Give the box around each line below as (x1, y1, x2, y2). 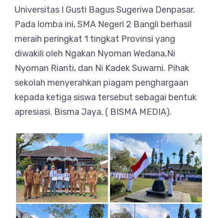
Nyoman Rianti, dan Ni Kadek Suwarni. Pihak (15, 63, 189, 73)
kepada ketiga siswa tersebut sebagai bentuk (15, 92, 197, 103)
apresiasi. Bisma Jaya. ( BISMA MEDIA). (15, 107, 172, 117)
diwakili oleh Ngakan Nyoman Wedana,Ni (15, 48, 175, 59)
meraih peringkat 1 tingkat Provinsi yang (15, 34, 175, 44)
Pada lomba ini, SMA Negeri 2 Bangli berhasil (15, 19, 192, 30)
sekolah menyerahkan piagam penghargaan (15, 77, 188, 88)
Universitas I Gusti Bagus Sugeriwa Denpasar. (15, 4, 195, 15)
